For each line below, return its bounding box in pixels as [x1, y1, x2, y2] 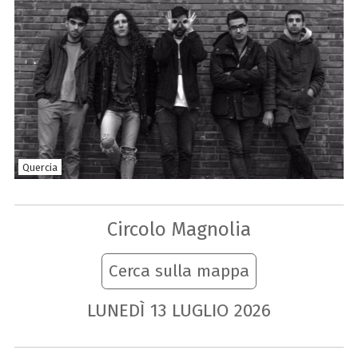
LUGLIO [171, 299, 229, 321]
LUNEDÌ [87, 299, 145, 321]
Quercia [22, 161, 58, 173]
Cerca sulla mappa [109, 261, 249, 282]
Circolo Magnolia [107, 217, 251, 241]
